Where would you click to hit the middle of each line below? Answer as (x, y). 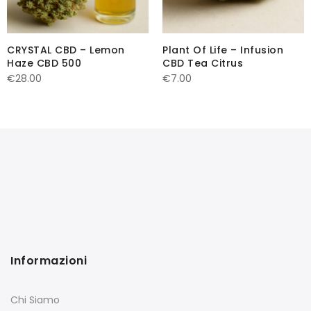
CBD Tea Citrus (203, 64)
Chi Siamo (35, 300)
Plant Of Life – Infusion (223, 50)
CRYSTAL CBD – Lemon (66, 50)
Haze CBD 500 (44, 64)
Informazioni (49, 261)
